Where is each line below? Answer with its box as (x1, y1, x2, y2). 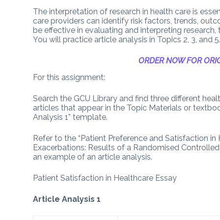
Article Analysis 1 (33, 194, 101, 204)
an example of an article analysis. (33, 152, 153, 162)
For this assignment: (33, 72, 106, 82)
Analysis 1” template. (33, 112, 108, 122)
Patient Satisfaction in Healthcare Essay (33, 173, 177, 183)
